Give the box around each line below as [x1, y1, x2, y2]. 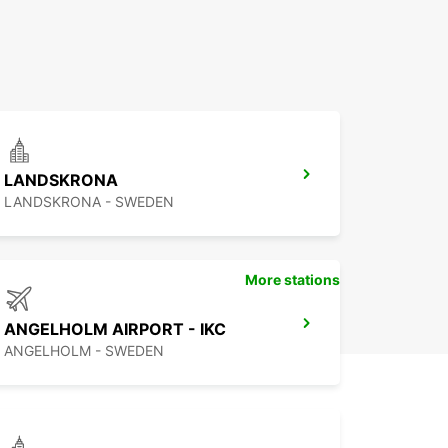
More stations [245, 271, 340, 289]
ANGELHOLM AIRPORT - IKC [4, 319, 226, 340]
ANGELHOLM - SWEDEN [4, 342, 164, 360]
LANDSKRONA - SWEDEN [4, 193, 174, 211]
